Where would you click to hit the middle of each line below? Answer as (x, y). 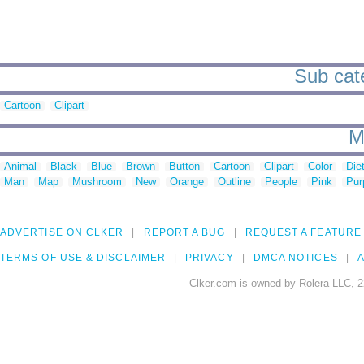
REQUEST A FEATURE (303, 233)
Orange (187, 182)
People (281, 182)
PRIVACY (210, 258)
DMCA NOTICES (295, 258)
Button (184, 167)
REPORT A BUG (184, 233)
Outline (234, 182)
